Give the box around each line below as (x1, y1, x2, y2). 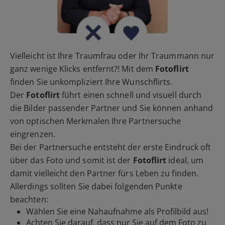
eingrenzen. (10, 129, 55, 140)
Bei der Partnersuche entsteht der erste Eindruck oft (10, 142, 211, 153)
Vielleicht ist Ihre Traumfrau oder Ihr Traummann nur (10, 50, 215, 62)
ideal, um (166, 155, 204, 166)
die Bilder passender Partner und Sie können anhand (10, 102, 213, 114)
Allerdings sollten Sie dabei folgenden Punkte (10, 181, 182, 192)
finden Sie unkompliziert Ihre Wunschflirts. (10, 76, 173, 88)
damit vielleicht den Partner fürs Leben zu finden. (10, 168, 198, 179)
